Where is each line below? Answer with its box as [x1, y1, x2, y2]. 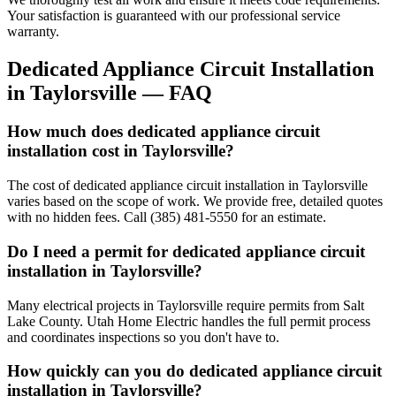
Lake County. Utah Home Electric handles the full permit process [7, 313, 370, 329]
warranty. [7, 23, 59, 39]
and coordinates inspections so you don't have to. [7, 329, 279, 345]
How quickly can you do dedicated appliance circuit [7, 362, 382, 381]
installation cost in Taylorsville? [7, 141, 234, 161]
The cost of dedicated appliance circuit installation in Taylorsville [7, 178, 368, 194]
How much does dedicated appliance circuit [7, 122, 320, 141]
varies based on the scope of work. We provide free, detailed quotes [7, 194, 383, 209]
